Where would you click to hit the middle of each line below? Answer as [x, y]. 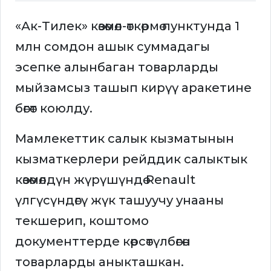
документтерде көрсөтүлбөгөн [103, 242]
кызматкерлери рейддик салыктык [131, 159]
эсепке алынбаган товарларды [117, 67]
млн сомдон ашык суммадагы [113, 47]
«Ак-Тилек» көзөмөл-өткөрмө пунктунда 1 [127, 26]
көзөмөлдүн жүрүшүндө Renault [105, 180]
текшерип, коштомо [82, 221]
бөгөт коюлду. [54, 109]
